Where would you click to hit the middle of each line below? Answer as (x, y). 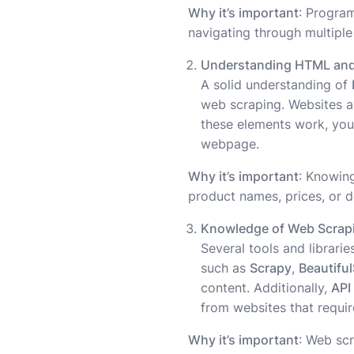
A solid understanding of (276, 85)
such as (225, 268)
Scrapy (271, 268)
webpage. (230, 144)
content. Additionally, (266, 288)
